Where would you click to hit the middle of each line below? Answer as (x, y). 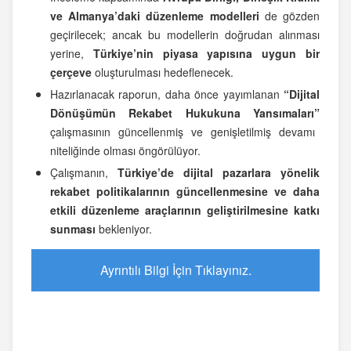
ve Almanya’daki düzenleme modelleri (155, 16)
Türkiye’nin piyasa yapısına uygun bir (206, 54)
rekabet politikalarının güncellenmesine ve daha (185, 192)
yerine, (72, 54)
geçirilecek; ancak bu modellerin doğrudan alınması (185, 35)
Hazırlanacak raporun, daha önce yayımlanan (167, 94)
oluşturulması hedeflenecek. (163, 72)
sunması (73, 229)
